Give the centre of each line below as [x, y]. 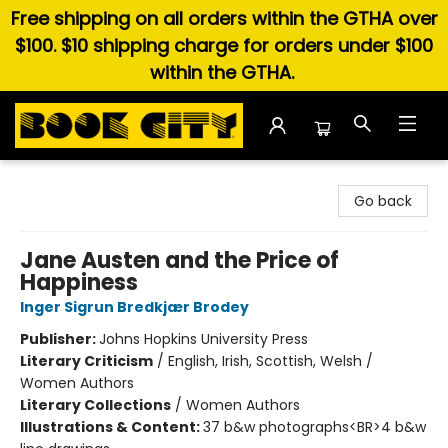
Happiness [79, 282]
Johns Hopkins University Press [203, 339]
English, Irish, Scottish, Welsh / [270, 361]
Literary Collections [95, 405]
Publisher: [59, 339]
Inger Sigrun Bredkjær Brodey [134, 307]
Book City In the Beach [93, 179]
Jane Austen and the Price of [179, 260]
